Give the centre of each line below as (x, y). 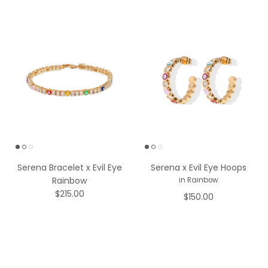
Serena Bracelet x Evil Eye (69, 175)
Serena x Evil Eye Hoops (199, 175)
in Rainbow (199, 188)
